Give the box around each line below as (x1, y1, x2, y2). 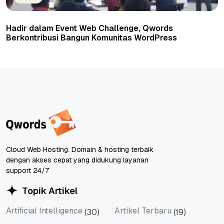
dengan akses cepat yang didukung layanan (6, 155, 148, 164)
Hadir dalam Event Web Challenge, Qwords (6, 22, 173, 33)
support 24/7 (6, 165, 49, 175)
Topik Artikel (22, 184, 77, 196)
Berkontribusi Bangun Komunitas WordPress (6, 32, 177, 43)
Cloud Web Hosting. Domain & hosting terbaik (6, 144, 153, 154)
